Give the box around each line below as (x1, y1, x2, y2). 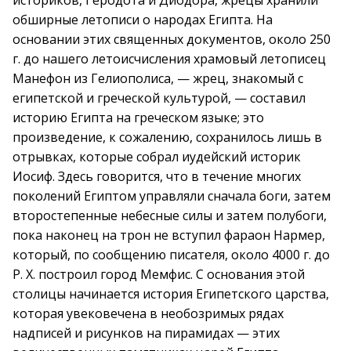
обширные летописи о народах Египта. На (13, 11, 273, 28)
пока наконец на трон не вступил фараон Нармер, (13, 226, 325, 244)
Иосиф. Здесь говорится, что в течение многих (13, 168, 301, 185)
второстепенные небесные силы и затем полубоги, (13, 207, 327, 224)
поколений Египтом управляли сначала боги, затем (13, 187, 331, 204)
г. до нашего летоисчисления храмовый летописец (13, 50, 326, 67)
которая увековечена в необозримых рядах (13, 305, 284, 322)
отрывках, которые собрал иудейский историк (13, 148, 301, 165)
